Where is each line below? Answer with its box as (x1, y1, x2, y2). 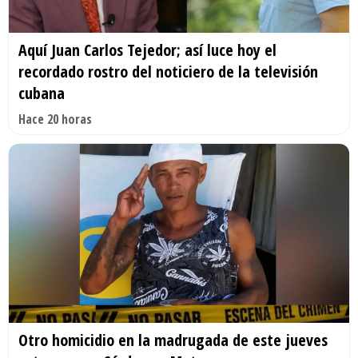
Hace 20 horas (18, 110, 92, 129)
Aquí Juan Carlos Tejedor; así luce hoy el (18, 39, 276, 62)
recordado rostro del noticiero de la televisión (18, 61, 318, 83)
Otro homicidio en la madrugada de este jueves (18, 328, 328, 351)
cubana (18, 82, 65, 105)
